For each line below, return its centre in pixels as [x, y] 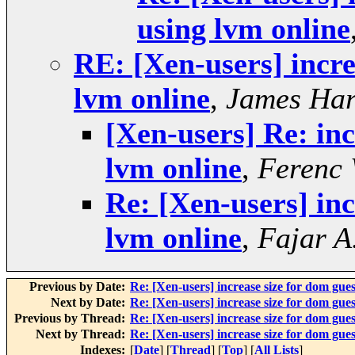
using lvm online [244, 29]
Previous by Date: [79, 287]
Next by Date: [90, 303]
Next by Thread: [82, 334]
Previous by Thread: [71, 319]
